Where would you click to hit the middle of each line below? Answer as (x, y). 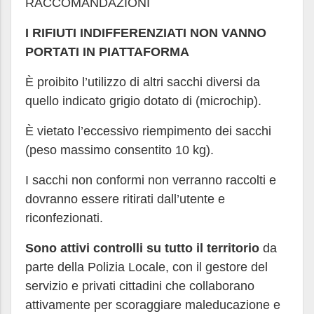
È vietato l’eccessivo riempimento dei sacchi (148, 131)
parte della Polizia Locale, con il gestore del (146, 267)
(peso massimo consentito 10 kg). (120, 150)
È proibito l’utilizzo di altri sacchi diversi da (143, 82)
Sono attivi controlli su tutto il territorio (142, 248)
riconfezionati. (64, 218)
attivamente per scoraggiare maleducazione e (153, 305)
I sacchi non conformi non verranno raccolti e (151, 180)
